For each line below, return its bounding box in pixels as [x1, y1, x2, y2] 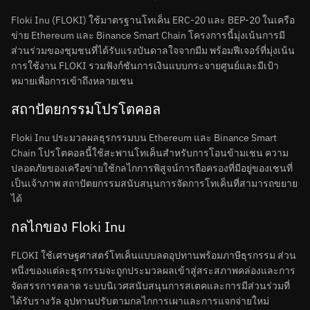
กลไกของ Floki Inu [11, 217, 125, 236]
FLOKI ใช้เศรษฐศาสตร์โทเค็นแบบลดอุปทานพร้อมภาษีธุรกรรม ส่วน [11, 249, 296, 262]
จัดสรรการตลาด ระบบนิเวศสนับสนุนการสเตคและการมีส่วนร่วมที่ [11, 280, 290, 292]
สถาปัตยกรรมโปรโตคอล [11, 100, 161, 118]
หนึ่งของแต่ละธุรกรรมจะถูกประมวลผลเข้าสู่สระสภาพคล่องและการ [11, 264, 295, 277]
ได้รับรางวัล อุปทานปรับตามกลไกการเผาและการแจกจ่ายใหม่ [11, 295, 269, 307]
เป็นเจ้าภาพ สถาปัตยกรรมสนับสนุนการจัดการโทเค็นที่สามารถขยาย [11, 177, 298, 190]
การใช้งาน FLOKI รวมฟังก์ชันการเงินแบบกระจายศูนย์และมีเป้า [11, 60, 279, 72]
